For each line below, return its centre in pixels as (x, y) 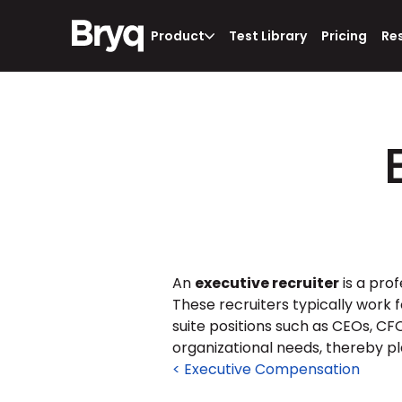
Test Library (268, 36)
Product (178, 36)
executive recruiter (267, 283)
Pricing (344, 36)
